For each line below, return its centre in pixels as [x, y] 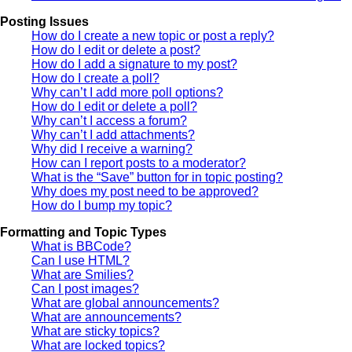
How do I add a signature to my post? [134, 64]
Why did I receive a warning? [112, 149]
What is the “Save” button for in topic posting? [157, 178]
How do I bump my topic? [102, 206]
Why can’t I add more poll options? [127, 93]
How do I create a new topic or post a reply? [153, 36]
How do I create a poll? [95, 79]
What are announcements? [106, 317]
